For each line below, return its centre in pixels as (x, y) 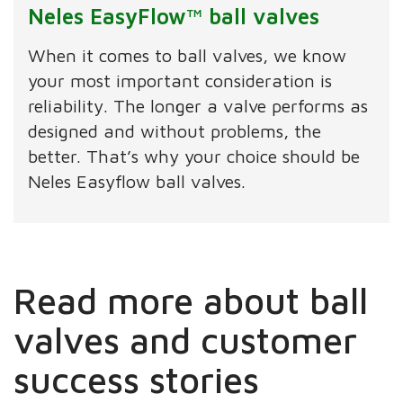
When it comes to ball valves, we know (188, 55)
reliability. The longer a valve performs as (198, 105)
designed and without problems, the (175, 130)
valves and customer (186, 339)
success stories (137, 379)
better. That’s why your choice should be (194, 156)
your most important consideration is (180, 80)
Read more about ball (191, 300)
